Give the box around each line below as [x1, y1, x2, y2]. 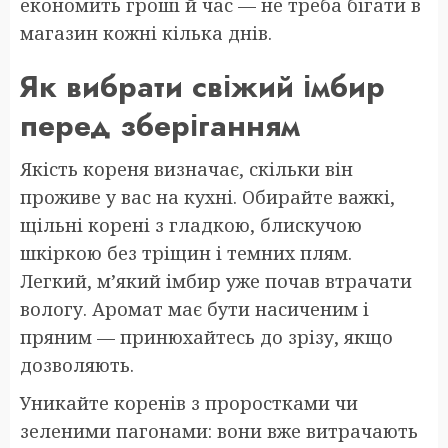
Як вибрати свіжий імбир [20, 65, 385, 109]
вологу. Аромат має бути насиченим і [20, 297, 369, 322]
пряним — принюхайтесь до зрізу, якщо [20, 325, 393, 350]
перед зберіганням [20, 104, 300, 148]
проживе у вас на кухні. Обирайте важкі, [20, 185, 395, 210]
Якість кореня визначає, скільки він [20, 157, 353, 182]
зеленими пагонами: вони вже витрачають [20, 419, 418, 444]
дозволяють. [20, 353, 134, 378]
